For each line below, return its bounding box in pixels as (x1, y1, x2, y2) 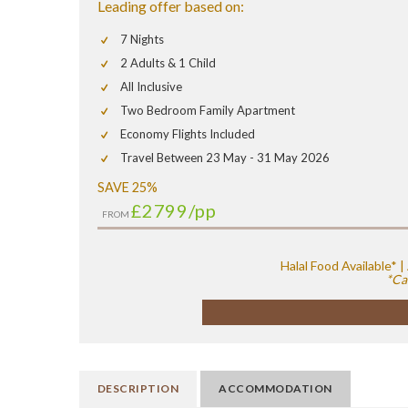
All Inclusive (120, 79, 182, 95)
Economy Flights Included (120, 127, 255, 142)
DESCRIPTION (97, 382, 179, 396)
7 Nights (120, 32, 164, 47)
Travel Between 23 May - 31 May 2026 (120, 150, 330, 166)
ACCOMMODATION (219, 382, 332, 396)
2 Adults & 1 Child (120, 56, 216, 71)
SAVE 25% (97, 179, 158, 196)
